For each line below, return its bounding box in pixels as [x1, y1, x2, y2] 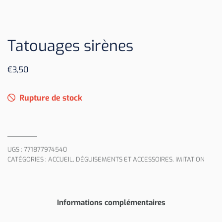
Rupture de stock [19, 92, 82, 103]
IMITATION [175, 155, 205, 164]
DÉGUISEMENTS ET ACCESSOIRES [76, 155, 172, 164]
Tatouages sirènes [7, 36, 133, 56]
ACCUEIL [48, 155, 73, 164]
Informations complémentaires [56, 197, 166, 208]
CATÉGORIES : [7, 155, 48, 164]
